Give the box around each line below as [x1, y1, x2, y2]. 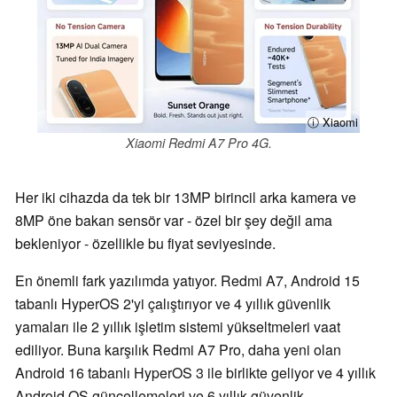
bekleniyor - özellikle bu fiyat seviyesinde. [15, 233, 276, 254]
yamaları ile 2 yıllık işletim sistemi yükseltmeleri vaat [15, 316, 340, 338]
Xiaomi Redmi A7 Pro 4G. [125, 133, 272, 152]
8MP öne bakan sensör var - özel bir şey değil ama [15, 210, 332, 231]
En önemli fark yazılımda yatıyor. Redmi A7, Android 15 [15, 270, 360, 292]
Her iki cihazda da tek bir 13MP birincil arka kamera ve [15, 187, 356, 208]
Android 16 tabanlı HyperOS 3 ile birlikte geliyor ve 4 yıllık [15, 362, 376, 384]
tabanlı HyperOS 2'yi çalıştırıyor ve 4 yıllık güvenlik [15, 293, 331, 315]
